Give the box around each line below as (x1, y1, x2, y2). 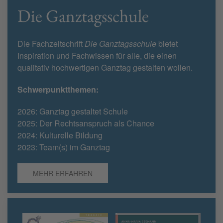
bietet (156, 38, 178, 50)
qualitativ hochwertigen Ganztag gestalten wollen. (17, 62, 193, 74)
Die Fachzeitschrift (17, 38, 85, 50)
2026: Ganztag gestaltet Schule (17, 106, 128, 117)
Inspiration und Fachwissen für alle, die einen (17, 50, 177, 62)
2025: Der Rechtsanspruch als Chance (17, 117, 154, 129)
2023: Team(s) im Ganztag (17, 141, 110, 153)
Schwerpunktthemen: (17, 84, 99, 96)
